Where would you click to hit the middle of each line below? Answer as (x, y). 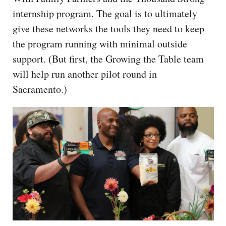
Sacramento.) (42, 89)
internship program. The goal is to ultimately (105, 14)
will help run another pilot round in (85, 74)
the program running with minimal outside (100, 44)
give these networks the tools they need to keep (108, 29)
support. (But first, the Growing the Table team (108, 59)
